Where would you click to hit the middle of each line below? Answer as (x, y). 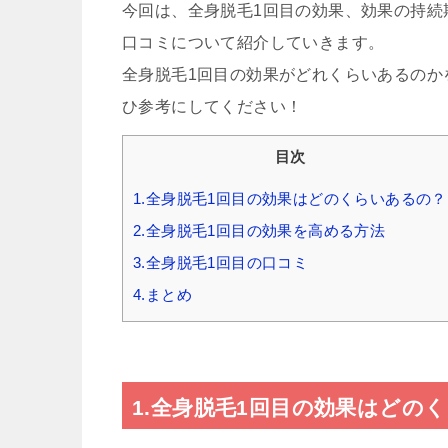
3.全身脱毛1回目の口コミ (221, 262)
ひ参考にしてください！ (212, 106)
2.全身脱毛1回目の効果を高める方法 (259, 230)
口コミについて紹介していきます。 (253, 42)
